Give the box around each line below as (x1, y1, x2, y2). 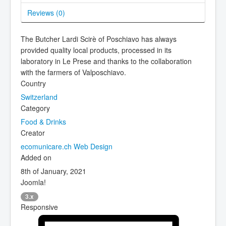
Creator (21, 127, 45, 138)
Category (21, 102, 50, 113)
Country (21, 78, 46, 88)
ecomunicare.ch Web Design (21, 141, 112, 151)
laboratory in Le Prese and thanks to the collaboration (21, 55, 192, 66)
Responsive (21, 201, 58, 212)
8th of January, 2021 (21, 165, 86, 176)
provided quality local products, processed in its (21, 44, 172, 55)
